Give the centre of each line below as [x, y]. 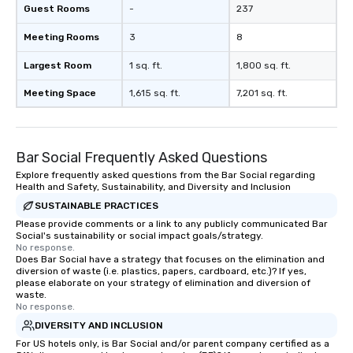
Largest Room [58, 65]
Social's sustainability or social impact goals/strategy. [139, 236]
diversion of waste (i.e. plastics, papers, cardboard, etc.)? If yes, [161, 271]
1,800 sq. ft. [264, 65]
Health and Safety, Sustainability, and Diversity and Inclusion [153, 187]
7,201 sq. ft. [262, 93]
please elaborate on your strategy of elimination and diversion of [163, 283]
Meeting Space [60, 93]
